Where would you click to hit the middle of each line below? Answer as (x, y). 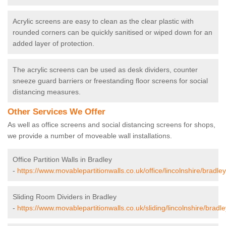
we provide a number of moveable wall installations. (91, 136)
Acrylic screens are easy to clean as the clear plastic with (103, 21)
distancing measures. (47, 92)
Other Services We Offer (56, 112)
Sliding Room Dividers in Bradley (65, 197)
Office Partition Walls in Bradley (62, 160)
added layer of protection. (53, 44)
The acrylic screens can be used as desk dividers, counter (105, 70)
